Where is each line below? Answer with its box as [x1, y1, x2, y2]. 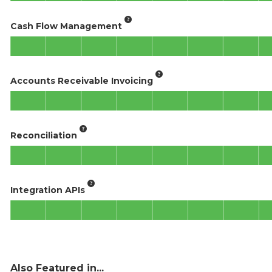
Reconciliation [10, 129, 77, 141]
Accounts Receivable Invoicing [10, 75, 153, 86]
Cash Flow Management [10, 20, 122, 32]
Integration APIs [10, 184, 85, 195]
